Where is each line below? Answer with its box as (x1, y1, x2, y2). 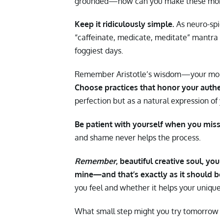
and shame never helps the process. (75, 133, 201, 143)
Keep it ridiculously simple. (75, 19, 176, 29)
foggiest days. (75, 46, 123, 56)
